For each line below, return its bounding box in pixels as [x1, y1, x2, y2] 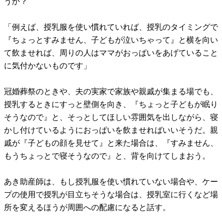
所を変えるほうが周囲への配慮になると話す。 [4, 203, 170, 212]
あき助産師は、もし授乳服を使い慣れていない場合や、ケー [4, 177, 218, 186]
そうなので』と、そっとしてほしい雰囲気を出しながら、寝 [4, 113, 218, 122]
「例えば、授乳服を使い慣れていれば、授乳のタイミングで [4, 23, 218, 32]
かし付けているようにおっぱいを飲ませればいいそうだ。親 [4, 126, 218, 135]
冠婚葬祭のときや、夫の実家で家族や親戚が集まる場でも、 [4, 87, 218, 96]
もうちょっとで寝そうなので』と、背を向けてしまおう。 [4, 152, 210, 161]
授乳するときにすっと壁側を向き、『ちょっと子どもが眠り [4, 100, 218, 109]
